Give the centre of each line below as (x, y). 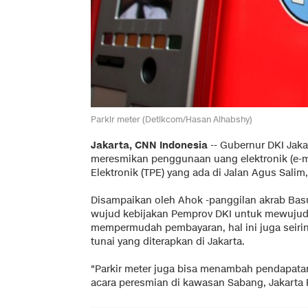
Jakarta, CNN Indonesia (149, 145)
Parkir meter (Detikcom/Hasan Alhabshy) (172, 119)
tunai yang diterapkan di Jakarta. (168, 241)
